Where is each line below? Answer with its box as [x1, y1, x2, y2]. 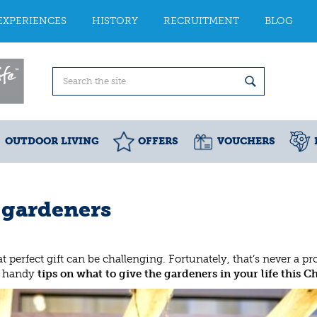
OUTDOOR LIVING [5, 135, 99, 147]
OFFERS [138, 135, 178, 147]
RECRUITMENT [163, 15, 239, 27]
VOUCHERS [217, 135, 275, 147]
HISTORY [92, 15, 138, 27]
